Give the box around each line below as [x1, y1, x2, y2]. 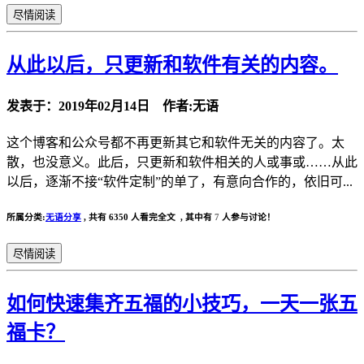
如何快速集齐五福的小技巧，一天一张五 [6, 292, 357, 314]
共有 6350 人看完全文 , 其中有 [89, 211, 214, 222]
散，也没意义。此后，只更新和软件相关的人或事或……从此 [6, 154, 357, 169]
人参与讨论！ [219, 211, 275, 222]
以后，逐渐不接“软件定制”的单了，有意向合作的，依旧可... [6, 174, 353, 188]
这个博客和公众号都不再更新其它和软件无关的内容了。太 [6, 135, 344, 149]
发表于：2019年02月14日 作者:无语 [6, 98, 219, 113]
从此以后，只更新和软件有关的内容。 [6, 54, 338, 76]
